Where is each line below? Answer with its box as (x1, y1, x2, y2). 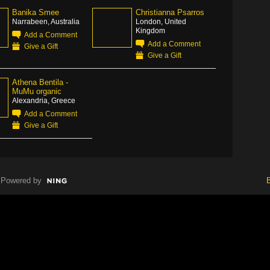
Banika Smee (12, 8, 59, 17)
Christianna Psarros (136, 8, 204, 17)
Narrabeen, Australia (12, 17, 80, 25)
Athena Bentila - (12, 78, 68, 87)
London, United (136, 17, 186, 25)
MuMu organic (12, 87, 61, 96)
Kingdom (136, 27, 165, 34)
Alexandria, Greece (12, 96, 75, 104)
